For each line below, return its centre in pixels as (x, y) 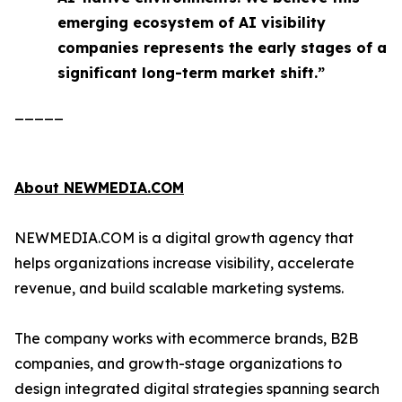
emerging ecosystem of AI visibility (192, 22)
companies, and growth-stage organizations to (178, 363)
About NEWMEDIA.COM (99, 188)
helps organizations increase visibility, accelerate (184, 263)
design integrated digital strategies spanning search (197, 389)
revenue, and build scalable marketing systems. (179, 288)
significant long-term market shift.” (191, 73)
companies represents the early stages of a (222, 48)
